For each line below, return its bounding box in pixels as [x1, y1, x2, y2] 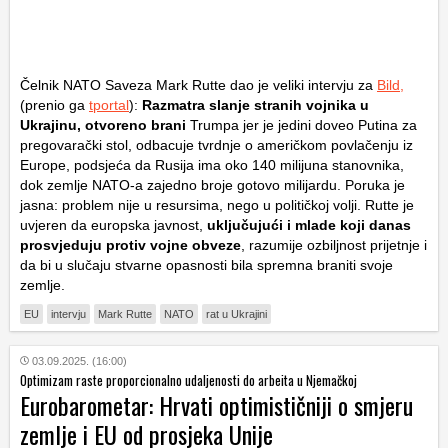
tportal [89, 97, 129, 114]
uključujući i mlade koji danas [207, 217, 411, 234]
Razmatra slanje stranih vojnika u [142, 97, 369, 114]
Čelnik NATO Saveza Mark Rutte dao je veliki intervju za [20, 77, 377, 94]
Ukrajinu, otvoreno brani [20, 117, 186, 134]
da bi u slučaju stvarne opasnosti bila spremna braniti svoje [20, 257, 393, 274]
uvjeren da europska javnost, [20, 217, 207, 234]
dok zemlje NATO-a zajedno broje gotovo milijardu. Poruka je [20, 177, 405, 194]
